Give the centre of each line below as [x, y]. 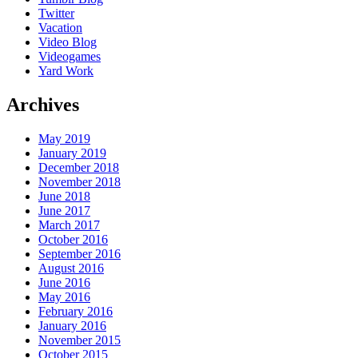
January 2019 [72, 153]
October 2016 [73, 240]
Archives [43, 105]
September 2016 [80, 254]
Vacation [60, 28]
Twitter [56, 14]
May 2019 [64, 139]
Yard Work [66, 71]
